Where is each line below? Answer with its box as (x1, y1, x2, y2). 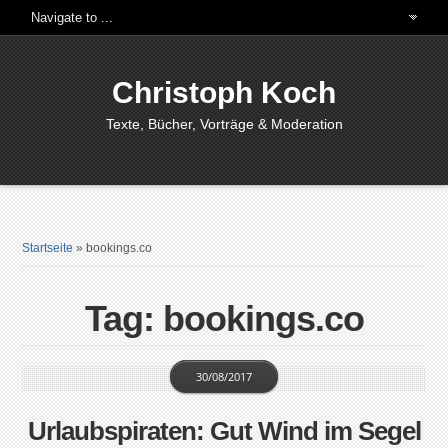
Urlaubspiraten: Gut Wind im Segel (27, 416, 421, 446)
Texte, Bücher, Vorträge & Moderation (105, 116, 343, 132)
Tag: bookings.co (84, 298, 364, 339)
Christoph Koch (112, 76, 336, 109)
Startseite (22, 241, 74, 255)
